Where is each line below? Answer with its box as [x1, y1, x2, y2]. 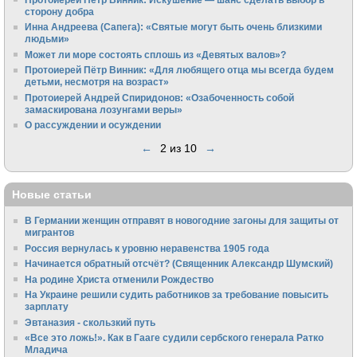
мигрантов [25, 227, 75, 238]
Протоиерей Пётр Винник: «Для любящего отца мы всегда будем [25, 65, 335, 76]
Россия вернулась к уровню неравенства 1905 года [25, 242, 270, 253]
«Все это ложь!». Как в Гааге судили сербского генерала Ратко [25, 332, 324, 343]
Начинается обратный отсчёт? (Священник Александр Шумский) [25, 258, 334, 269]
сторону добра [25, 6, 95, 17]
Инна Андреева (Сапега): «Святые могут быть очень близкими [25, 22, 323, 33]
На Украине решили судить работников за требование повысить [25, 289, 329, 300]
